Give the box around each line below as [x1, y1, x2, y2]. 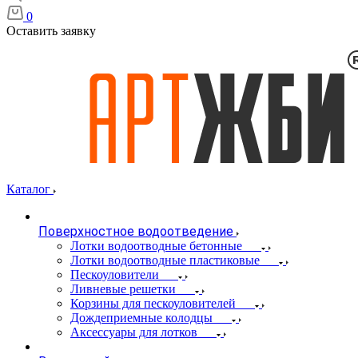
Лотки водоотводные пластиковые [70, 253, 260, 267]
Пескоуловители [70, 268, 159, 281]
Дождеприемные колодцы [70, 311, 213, 324]
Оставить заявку [6, 24, 96, 38]
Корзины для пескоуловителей [70, 296, 236, 310]
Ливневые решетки [70, 282, 176, 296]
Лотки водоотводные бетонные [70, 239, 242, 253]
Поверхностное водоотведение [38, 224, 233, 239]
